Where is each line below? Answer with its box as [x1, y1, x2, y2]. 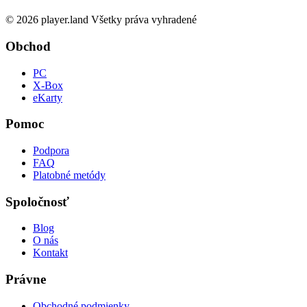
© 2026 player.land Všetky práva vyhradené [5, 14, 197, 26]
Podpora [33, 145, 69, 156]
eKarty [33, 91, 62, 103]
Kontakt [33, 247, 68, 259]
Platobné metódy [33, 169, 106, 181]
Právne [5, 272, 46, 287]
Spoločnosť [5, 194, 69, 209]
